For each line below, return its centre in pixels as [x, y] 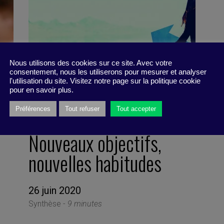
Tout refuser [82, 109]
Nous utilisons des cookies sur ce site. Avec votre [91, 63]
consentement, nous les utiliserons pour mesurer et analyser [108, 72]
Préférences [33, 109]
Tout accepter [136, 109]
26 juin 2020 [55, 190]
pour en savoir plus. [41, 90]
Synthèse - [48, 203]
